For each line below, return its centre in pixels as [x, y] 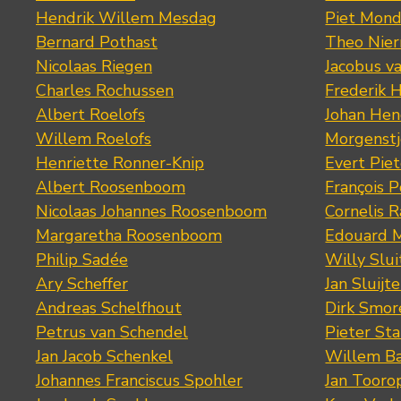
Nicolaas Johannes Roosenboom [151, 211]
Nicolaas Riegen [94, 66]
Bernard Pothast [97, 42]
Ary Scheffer [82, 284]
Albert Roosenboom [111, 187]
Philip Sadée [82, 260]
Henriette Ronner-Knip [120, 163]
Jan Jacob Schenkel [104, 356]
